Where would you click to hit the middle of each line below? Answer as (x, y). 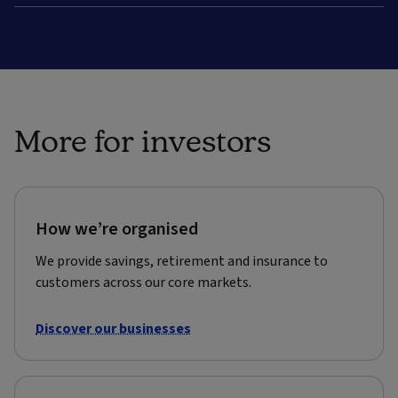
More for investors (143, 139)
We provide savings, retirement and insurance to (182, 261)
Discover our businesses (113, 328)
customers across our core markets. (143, 282)
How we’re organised (117, 229)
